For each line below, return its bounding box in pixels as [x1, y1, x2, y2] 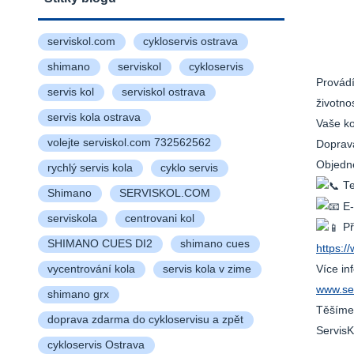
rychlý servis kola [47, 161, 133, 174]
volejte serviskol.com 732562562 [47, 136, 211, 149]
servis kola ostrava [47, 111, 141, 123]
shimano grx [47, 288, 109, 300]
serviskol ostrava [121, 85, 205, 98]
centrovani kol [124, 212, 194, 224]
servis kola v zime [162, 262, 251, 275]
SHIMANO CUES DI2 [47, 237, 153, 250]
